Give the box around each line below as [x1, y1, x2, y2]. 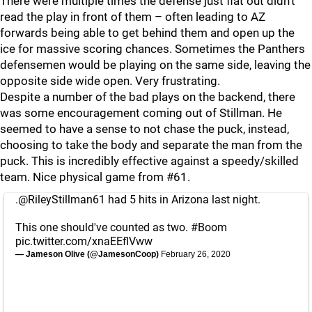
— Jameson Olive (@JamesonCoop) [15, 249, 161, 259]
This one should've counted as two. [15, 221, 191, 234]
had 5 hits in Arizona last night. [105, 193, 260, 206]
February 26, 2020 [161, 249, 231, 259]
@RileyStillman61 [18, 193, 105, 206]
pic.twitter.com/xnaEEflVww [15, 235, 153, 248]
